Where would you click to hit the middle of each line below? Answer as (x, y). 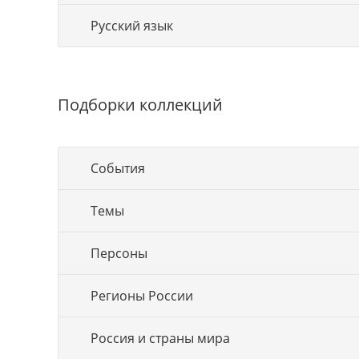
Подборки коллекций (140, 105)
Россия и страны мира (160, 338)
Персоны (119, 253)
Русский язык (132, 26)
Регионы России (142, 296)
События (118, 168)
